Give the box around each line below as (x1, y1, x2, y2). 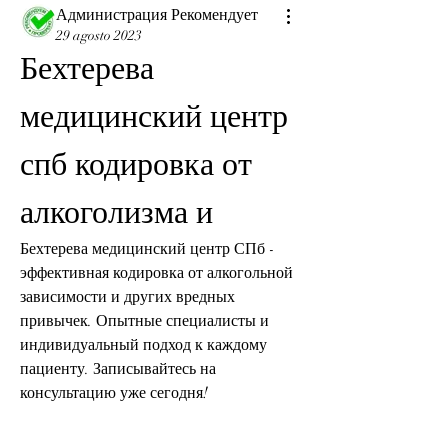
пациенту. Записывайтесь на (20, 359, 216, 379)
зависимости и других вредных (20, 287, 235, 307)
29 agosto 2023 (56, 27, 142, 44)
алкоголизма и (20, 193, 213, 232)
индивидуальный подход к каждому (20, 335, 267, 355)
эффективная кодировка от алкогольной (20, 263, 293, 283)
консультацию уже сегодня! (20, 383, 208, 403)
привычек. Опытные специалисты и (20, 311, 269, 331)
